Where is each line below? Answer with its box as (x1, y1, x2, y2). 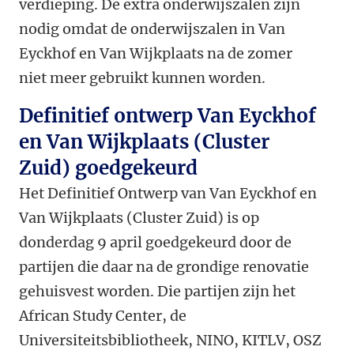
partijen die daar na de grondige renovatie (19, 258, 309, 277)
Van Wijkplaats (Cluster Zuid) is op (19, 209, 259, 228)
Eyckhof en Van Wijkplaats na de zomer (19, 44, 292, 63)
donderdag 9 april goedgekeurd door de (19, 233, 292, 252)
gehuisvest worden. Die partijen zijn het (19, 282, 296, 301)
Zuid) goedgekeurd (19, 156, 198, 181)
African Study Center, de (19, 307, 186, 326)
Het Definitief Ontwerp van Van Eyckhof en (19, 184, 317, 203)
